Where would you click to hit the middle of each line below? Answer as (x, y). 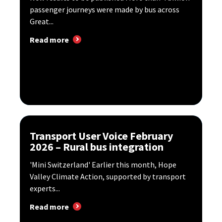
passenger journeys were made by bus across (105, 9)
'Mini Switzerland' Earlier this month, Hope (103, 164)
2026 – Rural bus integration (97, 146)
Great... (42, 21)
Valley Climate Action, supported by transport (108, 176)
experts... (45, 188)
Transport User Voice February (101, 136)
